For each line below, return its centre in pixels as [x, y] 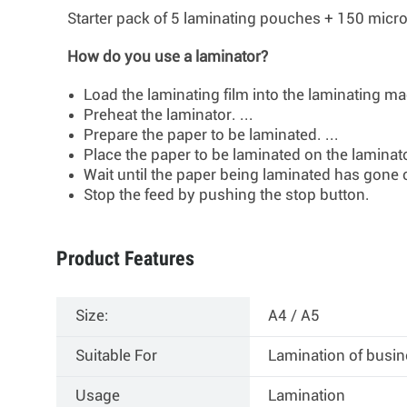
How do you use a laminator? [168, 57]
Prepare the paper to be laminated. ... [212, 135]
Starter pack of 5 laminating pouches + [203, 19]
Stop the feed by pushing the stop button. [227, 195]
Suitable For [117, 356]
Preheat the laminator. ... [169, 115]
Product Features [125, 258]
